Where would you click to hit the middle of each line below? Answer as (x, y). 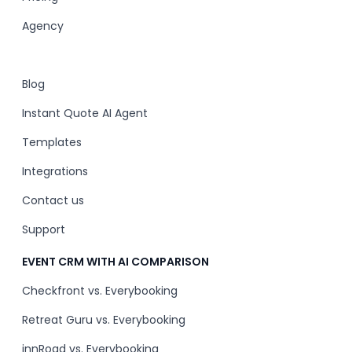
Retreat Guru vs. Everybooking (104, 320)
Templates (52, 142)
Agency (43, 26)
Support (44, 229)
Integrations (55, 171)
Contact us (53, 200)
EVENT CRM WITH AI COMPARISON (115, 262)
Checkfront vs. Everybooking (100, 291)
